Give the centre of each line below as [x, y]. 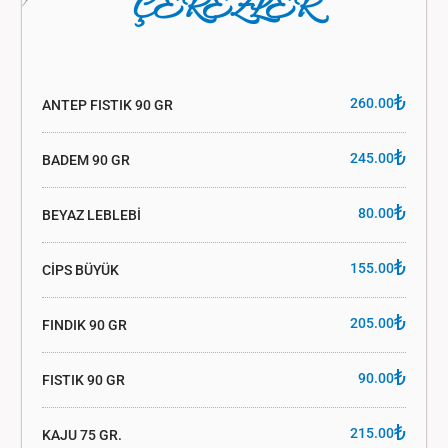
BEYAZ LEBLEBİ [91, 214]
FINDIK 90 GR [84, 324]
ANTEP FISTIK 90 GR [107, 104]
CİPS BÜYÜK [80, 269]
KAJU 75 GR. [81, 434]
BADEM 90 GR [85, 159]
